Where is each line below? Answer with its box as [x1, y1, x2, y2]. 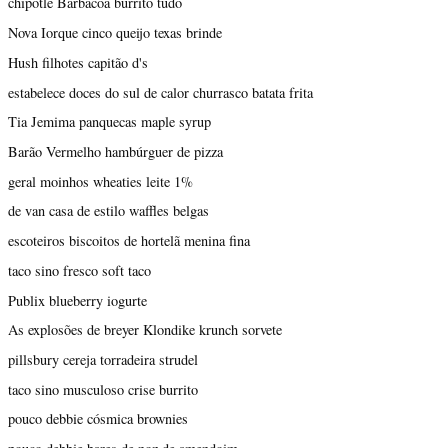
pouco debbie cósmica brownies [8, 409, 188, 429]
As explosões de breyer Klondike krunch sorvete [8, 320, 282, 340]
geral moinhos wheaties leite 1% [8, 171, 193, 191]
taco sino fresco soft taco [8, 260, 151, 280]
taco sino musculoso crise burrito [8, 379, 198, 399]
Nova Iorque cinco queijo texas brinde [8, 23, 222, 43]
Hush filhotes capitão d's [8, 52, 148, 72]
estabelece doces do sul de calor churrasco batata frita [8, 82, 313, 102]
